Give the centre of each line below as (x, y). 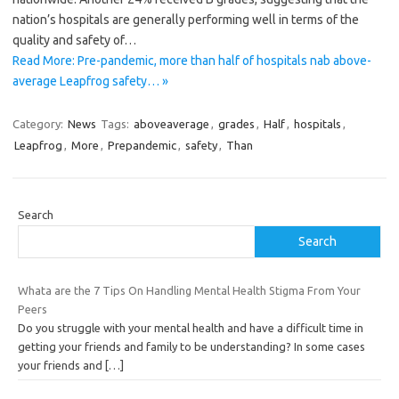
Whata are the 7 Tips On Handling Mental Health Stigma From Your (189, 291)
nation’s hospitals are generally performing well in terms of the (186, 20)
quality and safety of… (74, 41)
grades (236, 124)
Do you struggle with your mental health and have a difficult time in (191, 328)
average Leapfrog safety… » (90, 81)
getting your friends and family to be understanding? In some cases (191, 347)
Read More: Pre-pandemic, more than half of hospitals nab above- (192, 61)
